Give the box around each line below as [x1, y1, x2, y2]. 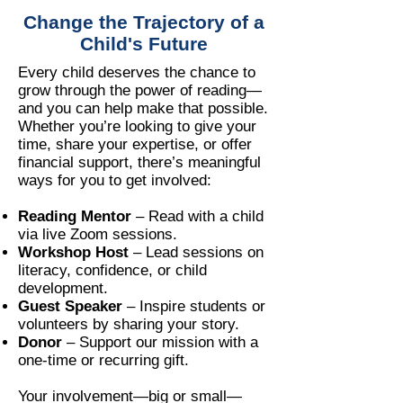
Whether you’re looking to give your [18, 118, 256, 135]
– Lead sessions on [129, 244, 264, 261]
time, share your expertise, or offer [18, 136, 252, 153]
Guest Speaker [18, 298, 122, 315]
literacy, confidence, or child [18, 262, 207, 279]
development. [18, 280, 108, 297]
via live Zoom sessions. [18, 226, 177, 243]
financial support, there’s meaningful [18, 154, 261, 171]
